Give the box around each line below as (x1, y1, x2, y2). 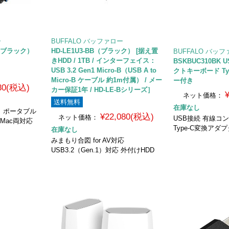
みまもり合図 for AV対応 (51, 136, 125, 144)
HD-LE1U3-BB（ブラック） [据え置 (51, 47, 158, 55)
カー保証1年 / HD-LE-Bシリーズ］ (51, 85, 154, 94)
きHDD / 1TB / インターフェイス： (51, 56, 156, 64)
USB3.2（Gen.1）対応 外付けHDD (51, 146, 155, 154)
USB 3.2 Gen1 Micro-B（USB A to (51, 66, 157, 74)
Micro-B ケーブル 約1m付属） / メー (51, 76, 163, 84)
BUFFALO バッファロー (51, 37, 124, 45)
